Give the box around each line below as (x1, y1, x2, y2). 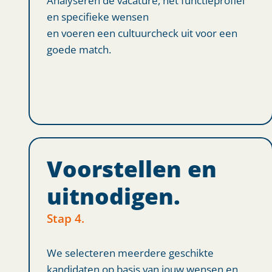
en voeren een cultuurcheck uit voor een (46, 25, 237, 40)
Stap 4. (46, 209, 84, 226)
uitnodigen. (46, 180, 180, 211)
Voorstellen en (46, 153, 217, 184)
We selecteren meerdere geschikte (46, 245, 214, 260)
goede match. (46, 41, 111, 56)
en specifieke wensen (46, 8, 149, 24)
